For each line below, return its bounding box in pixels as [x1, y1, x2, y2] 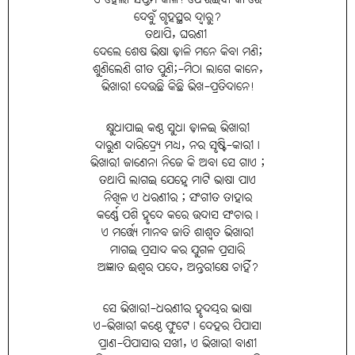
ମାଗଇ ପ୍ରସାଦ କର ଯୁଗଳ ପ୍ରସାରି [110, 239, 245, 262]
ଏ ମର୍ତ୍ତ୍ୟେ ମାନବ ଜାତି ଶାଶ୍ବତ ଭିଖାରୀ [101, 221, 254, 245]
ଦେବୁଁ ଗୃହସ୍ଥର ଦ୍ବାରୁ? [134, 6, 221, 29]
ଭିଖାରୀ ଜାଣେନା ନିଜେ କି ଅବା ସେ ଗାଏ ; [90, 151, 265, 175]
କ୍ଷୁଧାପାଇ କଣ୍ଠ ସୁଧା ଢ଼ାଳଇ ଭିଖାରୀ [105, 116, 250, 140]
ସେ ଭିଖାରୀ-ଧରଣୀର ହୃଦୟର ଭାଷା [103, 297, 252, 321]
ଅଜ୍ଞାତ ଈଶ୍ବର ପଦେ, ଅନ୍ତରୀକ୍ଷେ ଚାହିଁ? [97, 256, 258, 280]
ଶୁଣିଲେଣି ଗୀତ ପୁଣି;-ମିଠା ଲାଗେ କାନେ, [92, 58, 263, 82]
